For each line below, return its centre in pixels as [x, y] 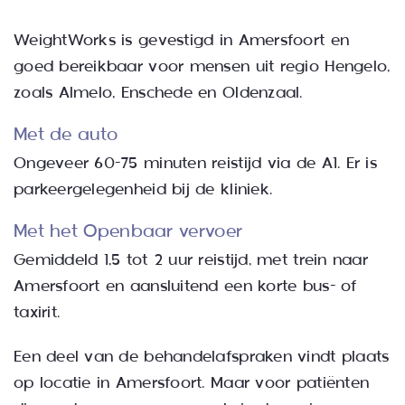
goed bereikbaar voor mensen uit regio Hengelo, [202, 67]
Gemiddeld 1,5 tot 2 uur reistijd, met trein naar [190, 260]
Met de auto [66, 135]
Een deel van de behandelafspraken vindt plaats [201, 357]
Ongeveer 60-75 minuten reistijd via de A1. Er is [195, 164]
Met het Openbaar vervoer [128, 231]
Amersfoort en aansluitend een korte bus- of [185, 287]
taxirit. [37, 313]
